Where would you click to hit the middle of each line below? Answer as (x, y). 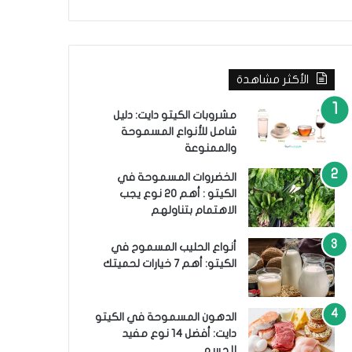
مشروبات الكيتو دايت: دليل (174, 115)
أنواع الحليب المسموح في (173, 247)
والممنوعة (210, 148)
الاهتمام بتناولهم (193, 210)
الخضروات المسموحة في (176, 177)
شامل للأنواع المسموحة (178, 132)
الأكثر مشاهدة (272, 79)
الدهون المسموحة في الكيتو (165, 317)
